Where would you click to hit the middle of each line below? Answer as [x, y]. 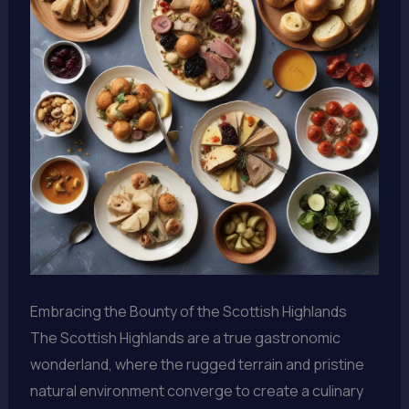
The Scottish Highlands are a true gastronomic [185, 337]
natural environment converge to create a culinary [196, 390]
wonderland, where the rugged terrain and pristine [197, 364]
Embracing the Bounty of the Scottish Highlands [188, 311]
